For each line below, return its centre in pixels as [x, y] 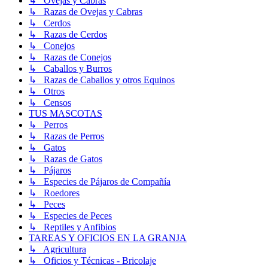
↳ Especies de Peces [70, 216]
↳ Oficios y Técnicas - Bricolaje [92, 261]
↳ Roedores [54, 193]
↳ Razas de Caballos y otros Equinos [102, 80]
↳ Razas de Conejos [70, 57]
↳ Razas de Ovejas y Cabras [86, 12]
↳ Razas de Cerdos [68, 35]
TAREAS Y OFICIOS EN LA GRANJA [108, 238]
